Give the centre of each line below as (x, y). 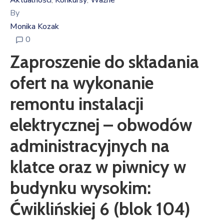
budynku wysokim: (80, 188)
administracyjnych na (90, 146)
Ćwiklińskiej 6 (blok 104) (100, 209)
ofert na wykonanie (82, 83)
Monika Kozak (34, 26)
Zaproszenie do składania (104, 62)
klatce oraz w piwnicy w (98, 167)
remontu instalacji (77, 104)
